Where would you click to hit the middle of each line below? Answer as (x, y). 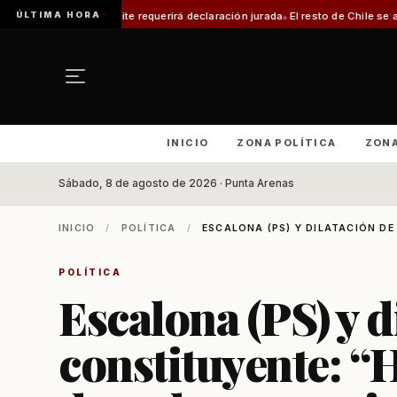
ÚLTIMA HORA (58, 14)
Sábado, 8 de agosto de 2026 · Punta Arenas (176, 183)
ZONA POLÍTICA (287, 143)
